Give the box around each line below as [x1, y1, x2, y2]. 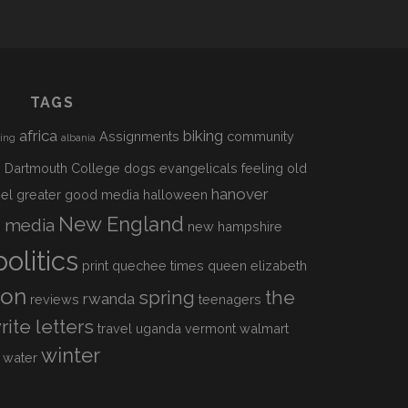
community [227, 128, 295, 144]
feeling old [241, 160, 308, 176]
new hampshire [187, 219, 282, 234]
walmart [240, 321, 290, 336]
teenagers [198, 291, 261, 307]
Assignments [99, 128, 180, 144]
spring [138, 287, 195, 309]
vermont [185, 321, 237, 336]
